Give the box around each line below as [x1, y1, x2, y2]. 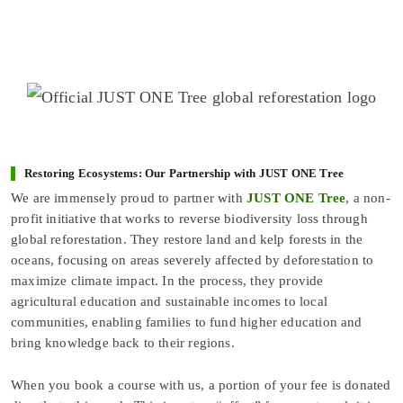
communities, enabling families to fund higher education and [11, 315, 363, 330]
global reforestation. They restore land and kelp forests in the [11, 232, 363, 247]
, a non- [345, 191, 390, 206]
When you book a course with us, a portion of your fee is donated [11, 378, 391, 393]
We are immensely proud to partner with [11, 191, 247, 206]
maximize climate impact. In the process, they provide [11, 273, 324, 289]
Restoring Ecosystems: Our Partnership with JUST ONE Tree [24, 167, 345, 181]
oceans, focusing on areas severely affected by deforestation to [11, 253, 374, 268]
